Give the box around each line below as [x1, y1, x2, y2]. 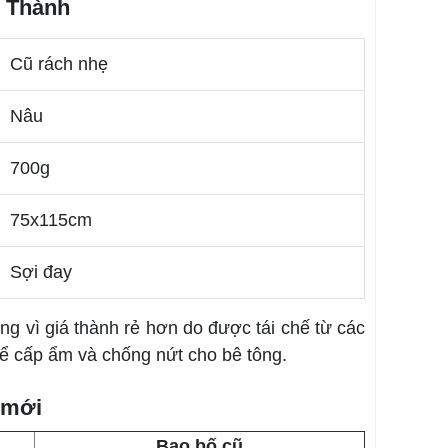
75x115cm [10, 209, 92, 230]
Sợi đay [10, 261, 72, 282]
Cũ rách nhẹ [10, 53, 108, 74]
